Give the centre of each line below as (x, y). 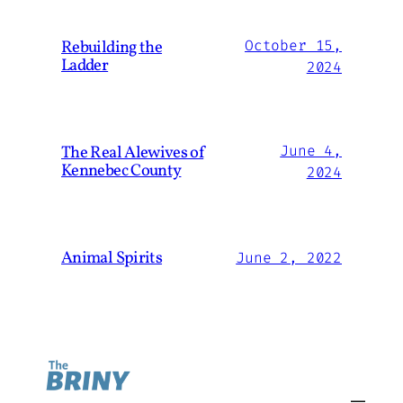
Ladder (85, 66)
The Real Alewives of (133, 153)
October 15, (293, 46)
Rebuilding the (112, 48)
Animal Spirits (112, 259)
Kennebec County (121, 171)
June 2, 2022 (289, 258)
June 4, (311, 151)
